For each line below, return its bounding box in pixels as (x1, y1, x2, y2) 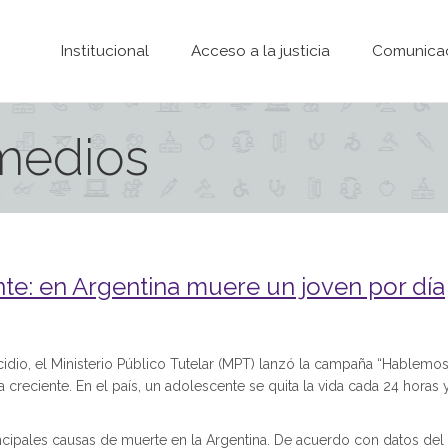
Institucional (61, 42, 149, 60)
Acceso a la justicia (191, 42, 330, 60)
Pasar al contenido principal (224, 3, 403, 19)
